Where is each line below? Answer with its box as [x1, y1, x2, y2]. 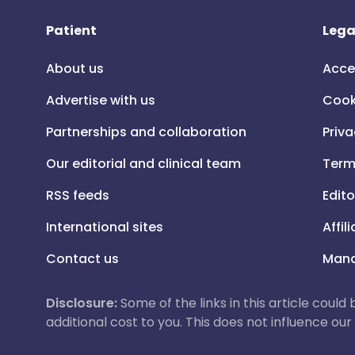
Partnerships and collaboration [46, 123, 246, 141]
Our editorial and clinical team [46, 155, 241, 173]
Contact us [46, 250, 119, 268]
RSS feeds [46, 186, 109, 204]
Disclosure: [46, 294, 117, 312]
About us [46, 59, 104, 78]
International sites [46, 218, 163, 236]
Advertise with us [46, 91, 155, 109]
